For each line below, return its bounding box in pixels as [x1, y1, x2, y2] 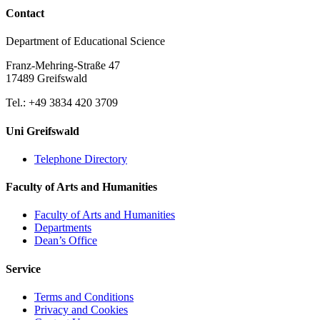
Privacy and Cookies [34, 303, 128, 316]
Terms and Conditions [34, 290, 134, 303]
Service [6, 262, 41, 275]
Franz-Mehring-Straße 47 [6, 59, 120, 72]
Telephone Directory [34, 152, 127, 165]
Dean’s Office [34, 234, 97, 247]
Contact [6, 7, 44, 20]
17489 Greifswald [6, 72, 87, 85]
